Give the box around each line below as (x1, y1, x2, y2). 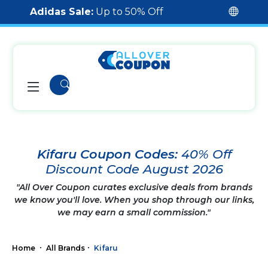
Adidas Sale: (30, 6, 93, 17)
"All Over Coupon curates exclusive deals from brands (16, 182, 252, 193)
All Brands (46, 243, 85, 252)
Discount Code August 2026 (45, 162, 223, 176)
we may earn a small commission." (57, 207, 211, 218)
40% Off (181, 147, 232, 162)
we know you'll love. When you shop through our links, (14, 194, 254, 205)
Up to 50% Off (93, 6, 163, 17)
